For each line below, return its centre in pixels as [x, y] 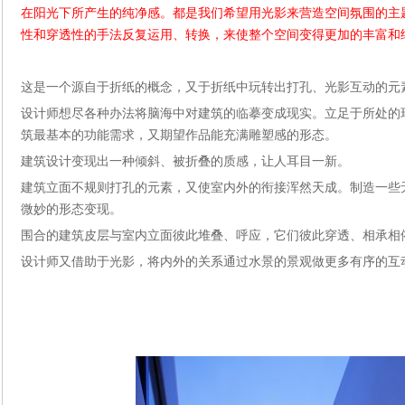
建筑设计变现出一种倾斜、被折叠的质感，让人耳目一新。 [185, 161]
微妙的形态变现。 [71, 209]
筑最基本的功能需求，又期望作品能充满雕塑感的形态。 [179, 135]
